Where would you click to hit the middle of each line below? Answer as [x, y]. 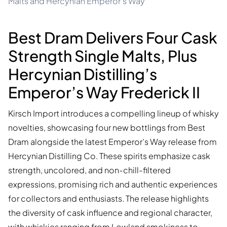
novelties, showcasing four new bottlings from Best [107, 128]
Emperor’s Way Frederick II [104, 92]
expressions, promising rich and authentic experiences [113, 184]
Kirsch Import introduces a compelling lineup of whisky [113, 113]
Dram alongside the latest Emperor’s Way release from [112, 142]
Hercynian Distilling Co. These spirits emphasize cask [109, 156]
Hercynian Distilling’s [83, 74]
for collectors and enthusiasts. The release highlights [108, 199]
